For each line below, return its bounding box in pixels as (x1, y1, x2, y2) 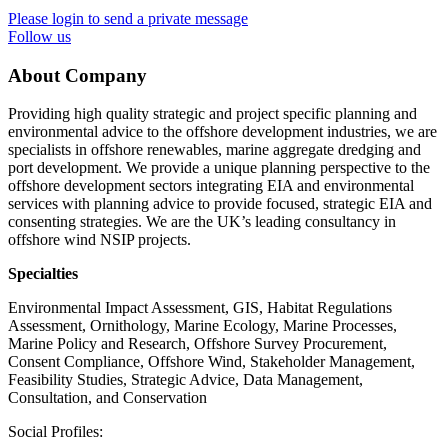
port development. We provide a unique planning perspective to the (8, 159, 430, 177)
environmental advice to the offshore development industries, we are (8, 123, 437, 141)
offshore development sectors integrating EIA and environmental (8, 177, 414, 195)
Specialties (8, 265, 78, 283)
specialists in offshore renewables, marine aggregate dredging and (8, 141, 421, 159)
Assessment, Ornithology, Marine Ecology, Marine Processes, (8, 317, 397, 335)
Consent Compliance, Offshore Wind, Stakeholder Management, (8, 353, 415, 371)
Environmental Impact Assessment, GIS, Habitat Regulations (8, 299, 392, 317)
